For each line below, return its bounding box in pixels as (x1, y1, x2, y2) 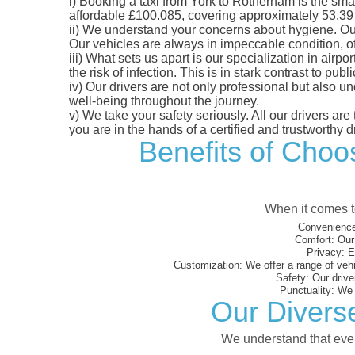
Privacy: (307, 246, 345, 258)
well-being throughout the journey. (69, 94, 259, 108)
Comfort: (295, 233, 334, 246)
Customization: (174, 258, 242, 271)
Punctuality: (280, 284, 334, 296)
